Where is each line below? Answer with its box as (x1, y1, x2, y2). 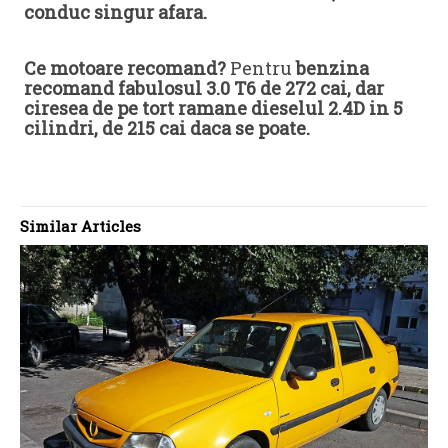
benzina (296, 55, 369, 80)
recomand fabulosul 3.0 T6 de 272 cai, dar (24, 75, 384, 100)
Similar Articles (20, 215, 141, 236)
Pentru (226, 55, 296, 80)
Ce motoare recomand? (24, 55, 226, 80)
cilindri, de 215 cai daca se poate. (24, 115, 310, 140)
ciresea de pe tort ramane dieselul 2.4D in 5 (24, 95, 403, 120)
